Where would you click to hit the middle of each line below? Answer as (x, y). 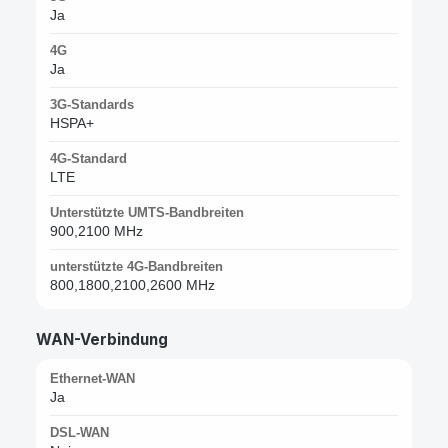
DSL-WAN (79, 433)
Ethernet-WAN (92, 379)
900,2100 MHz (96, 231)
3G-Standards (92, 105)
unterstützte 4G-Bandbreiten (136, 267)
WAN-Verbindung (102, 340)
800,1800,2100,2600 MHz (132, 285)
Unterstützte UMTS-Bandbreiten (147, 213)
